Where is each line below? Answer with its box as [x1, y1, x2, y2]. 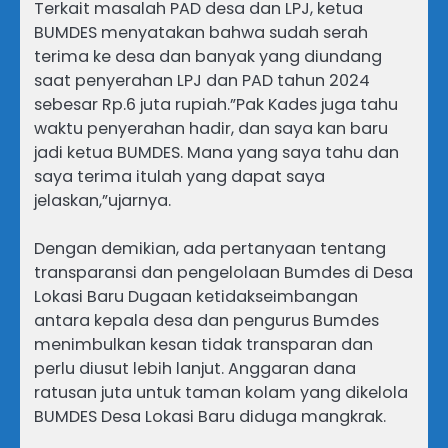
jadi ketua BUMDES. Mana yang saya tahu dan [34, 140, 399, 164]
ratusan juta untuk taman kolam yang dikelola [34, 380, 408, 404]
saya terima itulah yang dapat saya [34, 164, 325, 188]
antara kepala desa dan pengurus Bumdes [34, 308, 379, 332]
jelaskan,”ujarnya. [34, 188, 171, 212]
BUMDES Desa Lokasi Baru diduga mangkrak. [34, 404, 386, 428]
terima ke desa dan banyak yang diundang [34, 44, 382, 68]
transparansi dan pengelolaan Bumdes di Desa [34, 260, 413, 284]
